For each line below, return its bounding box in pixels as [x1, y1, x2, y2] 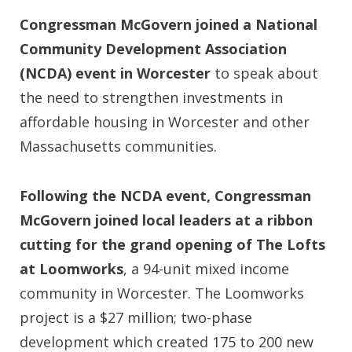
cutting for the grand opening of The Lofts [20, 235, 325, 254]
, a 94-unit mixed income [123, 259, 289, 278]
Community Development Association [20, 39, 287, 58]
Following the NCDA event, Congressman [20, 186, 311, 205]
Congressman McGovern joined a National [20, 15, 317, 34]
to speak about [211, 64, 318, 82]
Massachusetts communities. [20, 137, 217, 156]
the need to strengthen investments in [20, 88, 283, 107]
